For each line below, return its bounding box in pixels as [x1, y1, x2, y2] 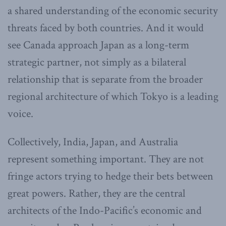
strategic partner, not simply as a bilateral [8, 55, 186, 70]
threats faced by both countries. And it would [8, 21, 204, 36]
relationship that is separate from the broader [8, 72, 203, 87]
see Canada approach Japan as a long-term [8, 38, 189, 53]
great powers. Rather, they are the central [8, 186, 185, 201]
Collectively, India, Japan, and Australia [8, 135, 178, 150]
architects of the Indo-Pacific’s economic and [8, 203, 202, 218]
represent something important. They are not [8, 152, 204, 167]
